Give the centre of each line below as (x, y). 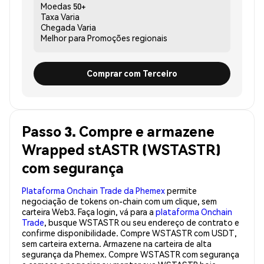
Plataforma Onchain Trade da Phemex (93, 190)
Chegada (58, 27)
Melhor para (63, 37)
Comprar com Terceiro (132, 73)
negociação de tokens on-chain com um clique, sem (119, 201)
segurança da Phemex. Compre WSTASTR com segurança (131, 254)
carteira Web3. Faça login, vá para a (89, 211)
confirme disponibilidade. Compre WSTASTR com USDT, (129, 232)
